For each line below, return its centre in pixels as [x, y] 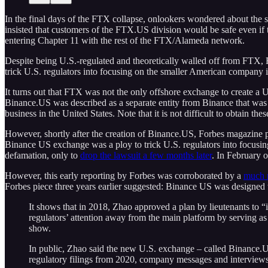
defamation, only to [42, 155]
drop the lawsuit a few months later [146, 155]
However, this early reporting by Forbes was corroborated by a [124, 175]
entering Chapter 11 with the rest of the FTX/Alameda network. [125, 40]
